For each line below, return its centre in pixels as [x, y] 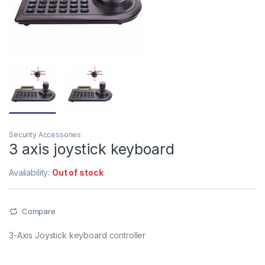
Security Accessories [45, 135]
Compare [38, 211]
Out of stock [78, 173]
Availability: [31, 173]
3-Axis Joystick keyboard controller [77, 235]
